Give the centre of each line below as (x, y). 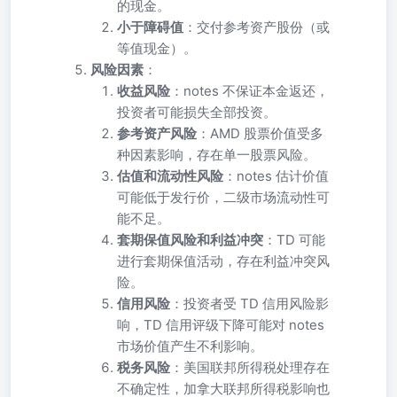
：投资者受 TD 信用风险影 (249, 304)
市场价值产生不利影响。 (190, 346)
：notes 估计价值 (276, 176)
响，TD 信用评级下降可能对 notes (221, 325)
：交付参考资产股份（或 (257, 27)
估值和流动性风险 (170, 176)
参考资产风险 (157, 133)
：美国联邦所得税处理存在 (250, 367)
